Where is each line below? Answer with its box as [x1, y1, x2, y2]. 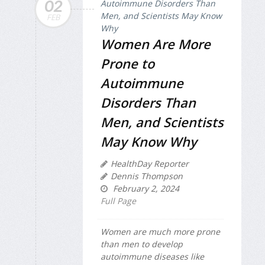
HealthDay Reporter [111, 157, 189, 169]
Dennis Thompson [111, 170, 183, 182]
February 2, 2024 [111, 182, 179, 194]
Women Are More [101, 34, 211, 53]
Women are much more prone [101, 225, 220, 237]
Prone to [101, 54, 154, 72]
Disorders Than [101, 93, 196, 111]
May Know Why [101, 132, 197, 150]
